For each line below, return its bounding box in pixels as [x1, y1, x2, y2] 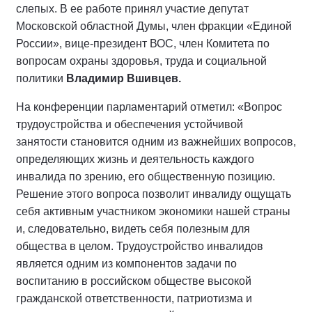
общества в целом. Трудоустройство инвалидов [16, 240, 263, 252]
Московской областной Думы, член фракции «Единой [16, 19, 292, 32]
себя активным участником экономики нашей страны [16, 205, 290, 217]
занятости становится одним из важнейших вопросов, [16, 135, 296, 148]
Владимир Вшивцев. [66, 72, 181, 84]
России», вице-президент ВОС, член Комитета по [16, 37, 270, 49]
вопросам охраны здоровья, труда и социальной [16, 54, 267, 67]
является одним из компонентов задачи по [16, 257, 237, 270]
